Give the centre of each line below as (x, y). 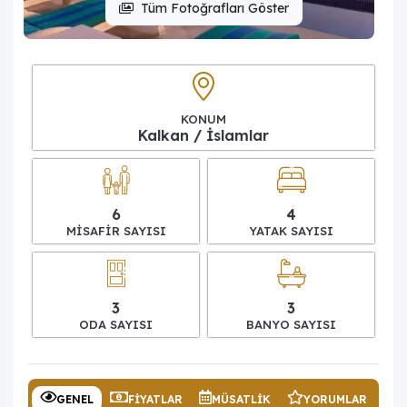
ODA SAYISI (116, 324)
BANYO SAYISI (291, 324)
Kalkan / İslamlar (203, 135)
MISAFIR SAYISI (116, 230)
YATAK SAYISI (291, 230)
